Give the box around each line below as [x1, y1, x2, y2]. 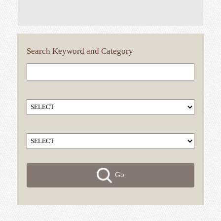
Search [33, 113, 63, 125]
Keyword [65, 113, 106, 125]
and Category [108, 113, 166, 125]
